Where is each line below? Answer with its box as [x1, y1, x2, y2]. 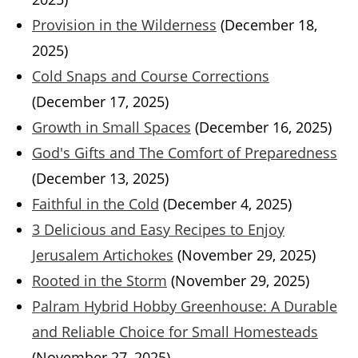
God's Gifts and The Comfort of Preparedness [32, 143, 337, 163]
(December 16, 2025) [195, 117, 332, 137]
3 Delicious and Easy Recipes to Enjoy [32, 220, 284, 240]
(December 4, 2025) [163, 194, 292, 214]
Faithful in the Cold [32, 194, 159, 214]
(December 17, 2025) [32, 92, 169, 112]
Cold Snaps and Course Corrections [32, 66, 269, 86]
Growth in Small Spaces [32, 117, 191, 137]
